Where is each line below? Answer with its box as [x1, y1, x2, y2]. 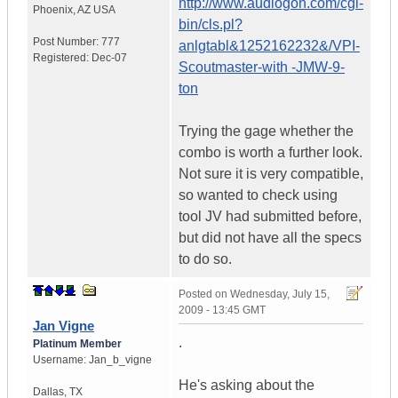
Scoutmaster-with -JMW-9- [179, 60, 345, 76]
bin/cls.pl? [179, 17, 243, 33]
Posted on [179, 288, 230, 301]
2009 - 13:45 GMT [179, 304, 266, 317]
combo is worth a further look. [179, 145, 362, 161]
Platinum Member [33, 338, 122, 351]
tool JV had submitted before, [179, 209, 362, 225]
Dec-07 [92, 52, 127, 65]
